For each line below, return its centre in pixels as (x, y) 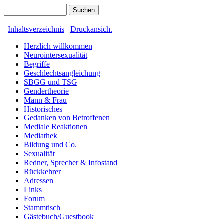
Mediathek (41, 136)
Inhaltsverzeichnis (36, 29)
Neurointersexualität (56, 55)
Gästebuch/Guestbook (59, 216)
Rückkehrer (42, 171)
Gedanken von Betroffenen (67, 118)
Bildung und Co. (50, 145)
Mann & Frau (45, 100)
